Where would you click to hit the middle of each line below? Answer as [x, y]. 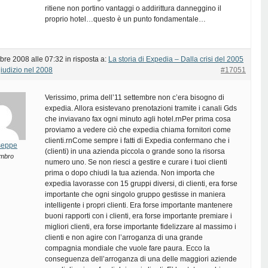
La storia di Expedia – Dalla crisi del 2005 [176, 59]
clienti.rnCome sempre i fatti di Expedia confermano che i [137, 141]
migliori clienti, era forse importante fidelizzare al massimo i [141, 227]
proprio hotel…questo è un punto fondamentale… [125, 19]
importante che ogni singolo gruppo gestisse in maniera [135, 194]
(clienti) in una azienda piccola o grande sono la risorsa [135, 151]
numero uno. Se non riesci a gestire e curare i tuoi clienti [136, 162]
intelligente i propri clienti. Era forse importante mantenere [139, 205]
